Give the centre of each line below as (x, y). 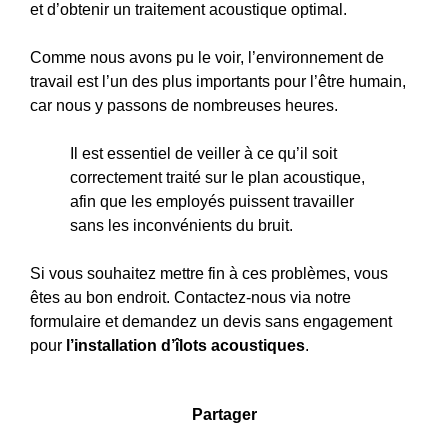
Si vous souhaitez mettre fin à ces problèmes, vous (209, 273)
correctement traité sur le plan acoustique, (217, 177)
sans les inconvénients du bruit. (181, 225)
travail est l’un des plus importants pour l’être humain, (218, 81)
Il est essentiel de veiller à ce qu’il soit (203, 153)
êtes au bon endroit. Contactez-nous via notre (190, 297)
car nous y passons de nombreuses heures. (184, 105)
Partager (224, 414)
